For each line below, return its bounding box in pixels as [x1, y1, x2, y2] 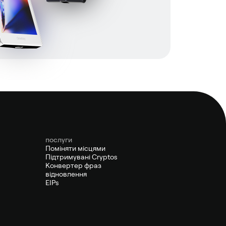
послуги [45, 136, 72, 144]
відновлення [45, 170, 87, 179]
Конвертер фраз [45, 161, 101, 170]
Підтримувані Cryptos [45, 153, 118, 161]
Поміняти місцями [45, 144, 105, 153]
